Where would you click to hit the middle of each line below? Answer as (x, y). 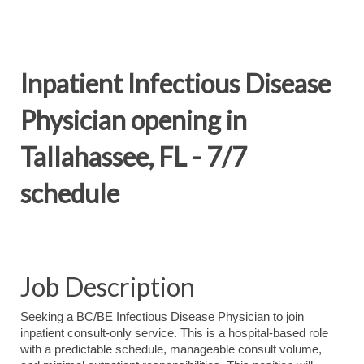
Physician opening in (134, 120)
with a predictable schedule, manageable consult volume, (171, 349)
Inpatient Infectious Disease (175, 83)
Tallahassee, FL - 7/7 (134, 156)
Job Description (108, 286)
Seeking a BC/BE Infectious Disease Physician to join (162, 317)
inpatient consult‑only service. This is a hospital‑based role (174, 333)
